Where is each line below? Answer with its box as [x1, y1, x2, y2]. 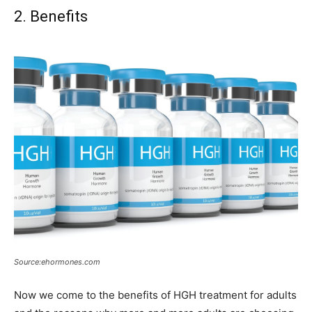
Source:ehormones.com [14, 257, 100, 267]
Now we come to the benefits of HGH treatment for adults [14, 288, 297, 302]
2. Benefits [14, 8, 88, 26]
